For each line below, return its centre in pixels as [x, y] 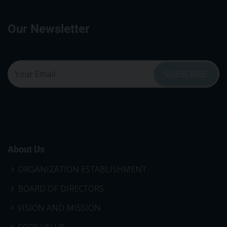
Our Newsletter [49, 29]
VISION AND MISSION [59, 207]
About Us [26, 149]
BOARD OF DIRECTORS [61, 188]
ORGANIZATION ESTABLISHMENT [82, 169]
